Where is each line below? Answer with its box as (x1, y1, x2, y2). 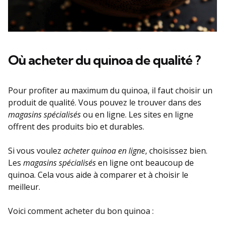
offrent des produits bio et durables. (8, 121, 144, 132)
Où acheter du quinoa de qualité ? (8, 51, 200, 68)
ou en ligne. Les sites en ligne (81, 108, 193, 120)
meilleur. (8, 181, 40, 192)
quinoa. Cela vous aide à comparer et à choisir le (8, 169, 188, 180)
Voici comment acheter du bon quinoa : (8, 205, 154, 216)
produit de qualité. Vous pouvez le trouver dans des (8, 96, 201, 108)
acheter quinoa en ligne (63, 145, 145, 156)
